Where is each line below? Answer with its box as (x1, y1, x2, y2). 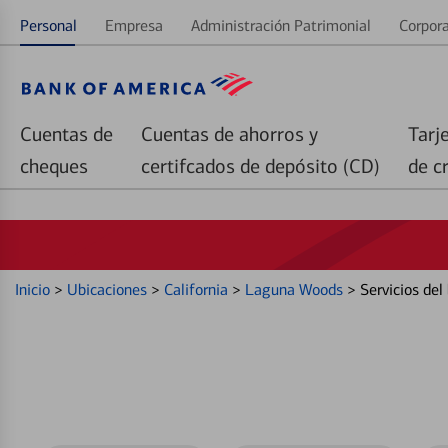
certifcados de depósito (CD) (141, 154, 380, 178)
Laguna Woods (245, 280, 347, 299)
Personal (20, 16, 77, 35)
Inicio (15, 280, 54, 299)
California (164, 280, 232, 299)
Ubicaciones (67, 280, 151, 299)
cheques (20, 154, 88, 178)
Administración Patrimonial (191, 16, 371, 35)
